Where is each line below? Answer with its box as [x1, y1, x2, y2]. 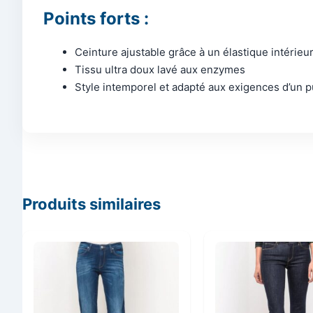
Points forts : [43, 8, 149, 29]
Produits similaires [22, 194, 161, 213]
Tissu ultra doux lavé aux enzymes [75, 63, 245, 77]
